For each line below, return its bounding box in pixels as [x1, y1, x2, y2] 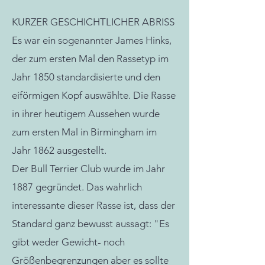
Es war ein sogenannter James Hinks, [12, 34, 172, 46]
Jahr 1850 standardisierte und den [12, 71, 160, 83]
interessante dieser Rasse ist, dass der [12, 199, 175, 211]
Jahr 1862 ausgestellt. [12, 144, 109, 156]
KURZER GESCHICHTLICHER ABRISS [12, 16, 174, 28]
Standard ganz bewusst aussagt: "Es [12, 218, 169, 230]
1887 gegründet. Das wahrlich [12, 181, 142, 193]
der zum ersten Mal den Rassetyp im [12, 53, 169, 64]
